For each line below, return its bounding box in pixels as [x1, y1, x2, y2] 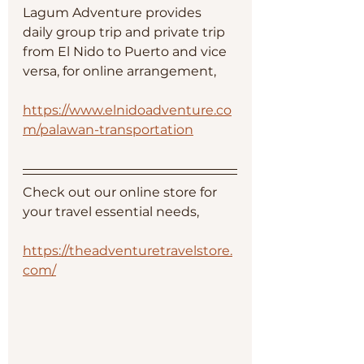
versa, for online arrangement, [23, 63, 219, 79]
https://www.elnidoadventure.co [23, 102, 232, 118]
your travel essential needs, [23, 204, 202, 219]
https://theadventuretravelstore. [23, 243, 232, 258]
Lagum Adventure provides [23, 5, 205, 20]
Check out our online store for [23, 184, 220, 200]
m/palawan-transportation [23, 122, 193, 137]
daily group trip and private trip [23, 24, 228, 40]
